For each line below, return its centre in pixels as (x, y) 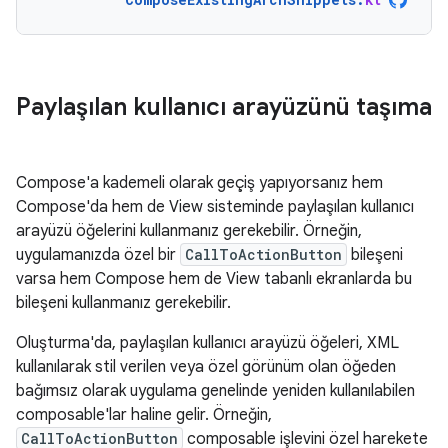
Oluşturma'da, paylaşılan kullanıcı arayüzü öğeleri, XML (207, 343)
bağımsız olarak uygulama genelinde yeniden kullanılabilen (215, 391)
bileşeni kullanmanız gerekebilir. (123, 303)
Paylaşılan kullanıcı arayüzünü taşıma (224, 107)
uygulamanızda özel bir (98, 255)
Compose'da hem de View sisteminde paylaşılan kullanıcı (215, 207)
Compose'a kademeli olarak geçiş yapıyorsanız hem (199, 183)
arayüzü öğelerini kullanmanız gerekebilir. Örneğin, (189, 231)
